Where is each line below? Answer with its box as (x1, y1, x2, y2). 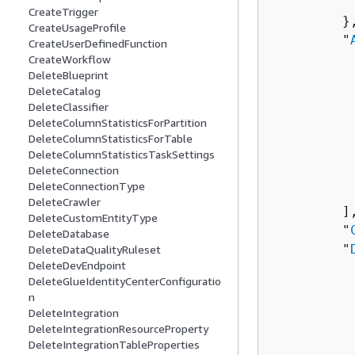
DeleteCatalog (29, 84, 101, 98)
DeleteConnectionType (29, 179, 145, 193)
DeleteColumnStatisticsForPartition (29, 116, 207, 130)
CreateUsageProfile (29, 21, 126, 35)
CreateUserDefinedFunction (29, 36, 167, 51)
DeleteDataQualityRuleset (29, 242, 161, 257)
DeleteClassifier (29, 100, 109, 114)
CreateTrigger (29, 5, 98, 19)
